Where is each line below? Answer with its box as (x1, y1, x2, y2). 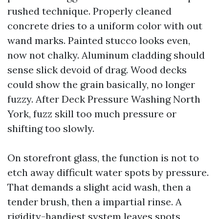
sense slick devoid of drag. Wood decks (7, 64, 187, 76)
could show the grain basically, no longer (7, 78, 195, 90)
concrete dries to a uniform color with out (7, 20, 202, 32)
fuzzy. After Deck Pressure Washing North (7, 93, 200, 105)
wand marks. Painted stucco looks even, (7, 34, 190, 46)
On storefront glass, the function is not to (7, 152, 199, 164)
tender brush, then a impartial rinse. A (7, 196, 182, 208)
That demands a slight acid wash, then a (7, 181, 191, 193)
